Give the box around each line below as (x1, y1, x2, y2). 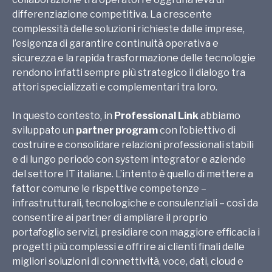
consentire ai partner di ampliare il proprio (12, 211, 208, 223)
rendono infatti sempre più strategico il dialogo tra (12, 67, 245, 79)
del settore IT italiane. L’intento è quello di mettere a (12, 168, 253, 180)
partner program (76, 124, 158, 136)
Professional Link (114, 109, 200, 121)
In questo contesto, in (12, 109, 114, 121)
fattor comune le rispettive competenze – (12, 182, 206, 194)
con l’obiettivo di (158, 124, 236, 136)
